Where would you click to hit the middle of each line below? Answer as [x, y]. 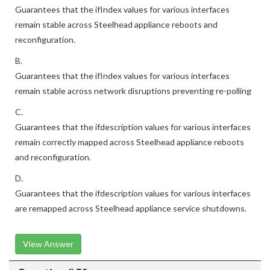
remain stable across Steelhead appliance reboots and [116, 24]
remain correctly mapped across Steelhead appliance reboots [130, 142]
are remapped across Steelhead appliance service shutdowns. [131, 208]
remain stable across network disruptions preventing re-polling [133, 91]
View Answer [48, 244]
